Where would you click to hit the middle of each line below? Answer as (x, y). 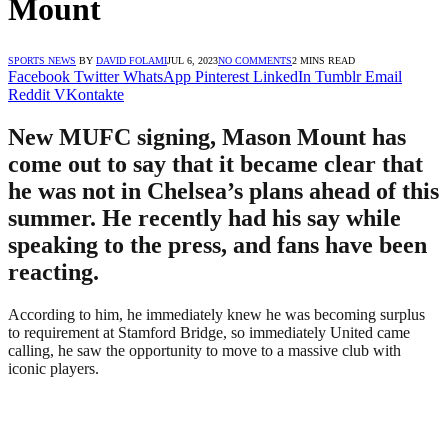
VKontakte (89, 94)
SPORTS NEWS (42, 60)
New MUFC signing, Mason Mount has (207, 136)
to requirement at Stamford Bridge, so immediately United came (209, 332)
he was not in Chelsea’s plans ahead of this (223, 190)
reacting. (53, 271)
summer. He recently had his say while (204, 217)
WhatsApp (157, 76)
